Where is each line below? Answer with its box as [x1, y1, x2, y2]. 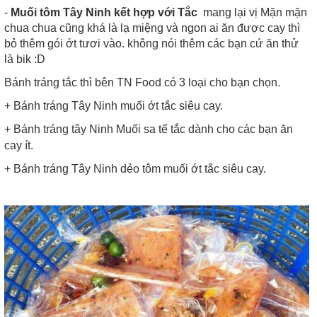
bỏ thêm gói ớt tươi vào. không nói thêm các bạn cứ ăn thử [4, 37, 299, 50]
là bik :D [4, 52, 45, 65]
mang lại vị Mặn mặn [197, 6, 307, 18]
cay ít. [4, 139, 33, 151]
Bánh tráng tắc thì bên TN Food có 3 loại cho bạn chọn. [4, 76, 280, 88]
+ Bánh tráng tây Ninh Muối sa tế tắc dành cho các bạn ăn [4, 122, 293, 135]
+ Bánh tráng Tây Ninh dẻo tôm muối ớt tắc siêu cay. [4, 162, 266, 175]
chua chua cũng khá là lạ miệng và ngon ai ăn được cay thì [4, 21, 300, 34]
